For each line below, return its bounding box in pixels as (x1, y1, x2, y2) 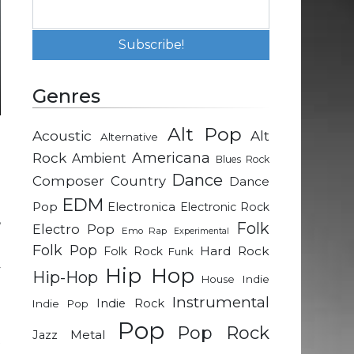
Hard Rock (200, 243, 270, 259)
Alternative (100, 130, 159, 144)
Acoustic (32, 127, 92, 145)
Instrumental (172, 293, 269, 312)
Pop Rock (176, 322, 269, 345)
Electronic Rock (179, 200, 269, 215)
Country (110, 173, 166, 190)
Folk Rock (103, 244, 163, 259)
